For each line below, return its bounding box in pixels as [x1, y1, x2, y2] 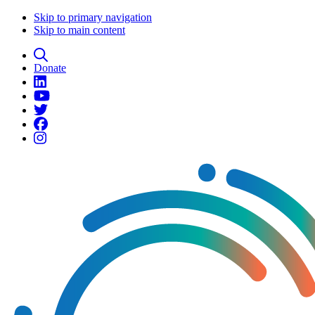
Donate [34, 62, 66, 74]
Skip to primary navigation [34, 11, 152, 23]
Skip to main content [34, 24, 125, 36]
